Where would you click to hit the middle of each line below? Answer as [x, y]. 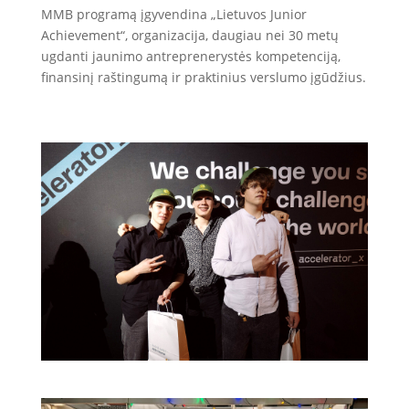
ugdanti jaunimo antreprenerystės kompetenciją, [190, 56]
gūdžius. [340, 77]
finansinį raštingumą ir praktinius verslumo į [177, 77]
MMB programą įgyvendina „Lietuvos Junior [173, 14]
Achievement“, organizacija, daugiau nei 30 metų [189, 35]
